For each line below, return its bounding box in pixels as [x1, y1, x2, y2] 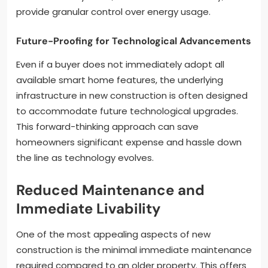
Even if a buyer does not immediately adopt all [16, 57, 224, 71]
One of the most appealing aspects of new [16, 227, 211, 240]
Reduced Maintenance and [16, 180, 205, 199]
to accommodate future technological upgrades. [16, 104, 238, 117]
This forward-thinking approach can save [16, 120, 199, 133]
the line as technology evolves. [16, 151, 154, 164]
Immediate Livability [16, 199, 161, 218]
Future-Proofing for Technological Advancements [16, 34, 251, 47]
